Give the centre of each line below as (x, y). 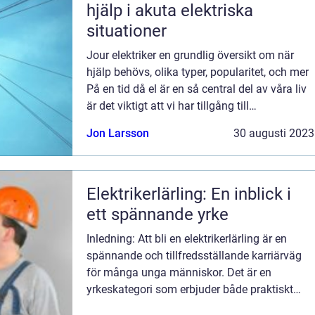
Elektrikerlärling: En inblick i (189, 194)
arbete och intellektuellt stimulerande (178, 306)
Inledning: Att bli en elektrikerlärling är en (187, 239)
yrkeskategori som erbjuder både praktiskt (190, 289)
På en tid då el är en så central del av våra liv (197, 89)
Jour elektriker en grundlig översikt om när (190, 55)
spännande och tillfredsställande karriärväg (194, 256)
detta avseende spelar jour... (155, 140)
